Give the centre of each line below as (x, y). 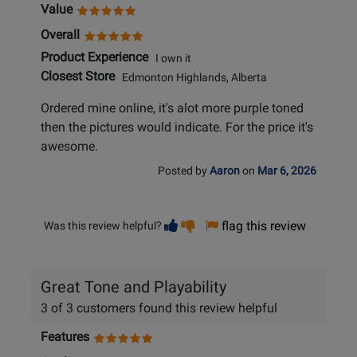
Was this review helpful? (103, 226)
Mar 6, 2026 (287, 171)
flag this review (264, 226)
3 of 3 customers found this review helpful (159, 308)
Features (65, 337)
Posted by (184, 171)
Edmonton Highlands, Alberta (191, 77)
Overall (60, 35)
